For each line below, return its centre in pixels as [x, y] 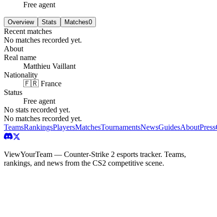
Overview [21, 22]
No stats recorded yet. [37, 109]
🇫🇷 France [42, 83]
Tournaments [121, 127]
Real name [20, 57]
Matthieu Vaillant [49, 66]
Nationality [21, 75]
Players [64, 127]
